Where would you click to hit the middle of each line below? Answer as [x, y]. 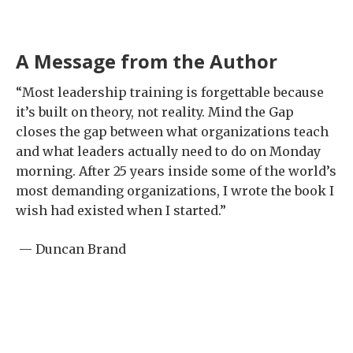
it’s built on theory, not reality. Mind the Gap [155, 111]
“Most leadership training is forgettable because [170, 92]
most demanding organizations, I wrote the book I [175, 190]
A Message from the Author [147, 61]
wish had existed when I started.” [121, 210]
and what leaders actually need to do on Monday [168, 151]
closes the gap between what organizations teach [172, 131]
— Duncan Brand [72, 249]
